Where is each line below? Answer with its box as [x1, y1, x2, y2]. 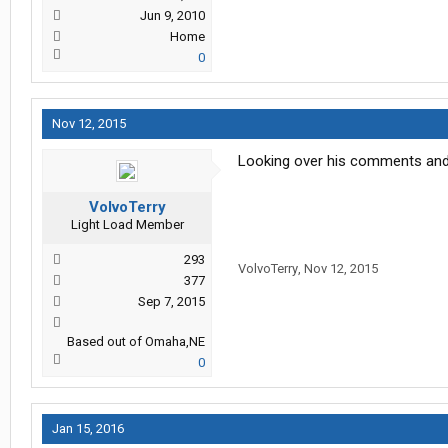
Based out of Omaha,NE [67, 334, 205, 350]
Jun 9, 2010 [140, 8, 205, 24]
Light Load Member [70, 217, 184, 233]
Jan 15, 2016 [52, 421, 124, 437]
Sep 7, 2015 [138, 294, 205, 310]
